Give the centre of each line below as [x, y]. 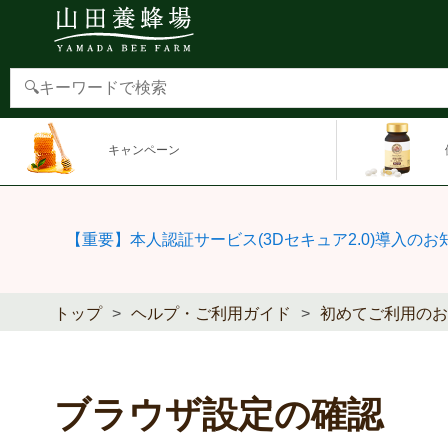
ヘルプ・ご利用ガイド [210, 313]
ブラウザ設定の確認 [218, 414]
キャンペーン [144, 150]
